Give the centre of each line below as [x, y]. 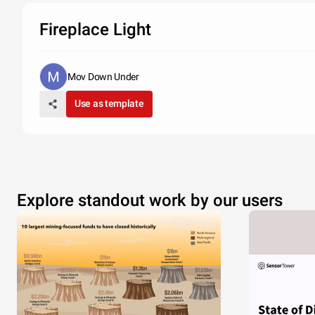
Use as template [109, 103]
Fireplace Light [95, 30]
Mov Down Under [103, 77]
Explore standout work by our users [150, 200]
